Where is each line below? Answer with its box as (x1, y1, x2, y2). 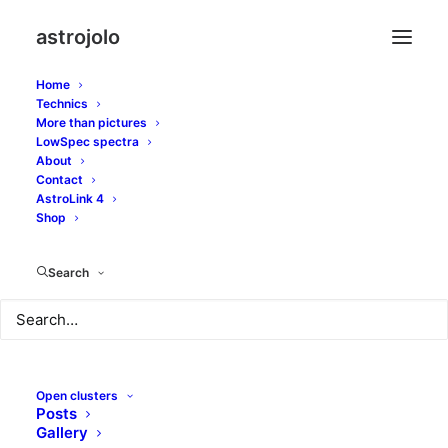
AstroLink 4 (36, 191, 104, 206)
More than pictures (36, 115, 147, 130)
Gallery (36, 423, 88, 442)
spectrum (246, 132, 412, 174)
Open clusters (36, 388, 118, 403)
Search (48, 265, 89, 280)
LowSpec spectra (36, 134, 139, 149)
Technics (36, 96, 88, 111)
